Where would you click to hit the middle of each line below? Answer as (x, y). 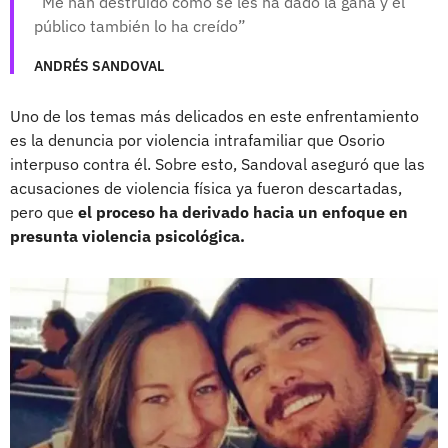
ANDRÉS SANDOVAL (99, 66)
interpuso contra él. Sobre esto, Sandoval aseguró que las (217, 164)
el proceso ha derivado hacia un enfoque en (243, 212)
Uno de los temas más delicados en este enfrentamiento (214, 116)
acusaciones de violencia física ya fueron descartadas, (206, 188)
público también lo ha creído (136, 26)
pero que (44, 212)
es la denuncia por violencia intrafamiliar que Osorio (197, 140)
